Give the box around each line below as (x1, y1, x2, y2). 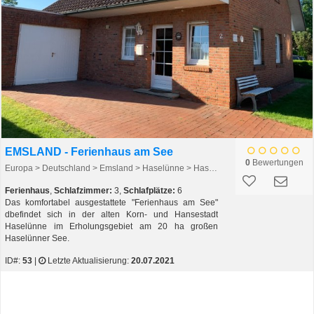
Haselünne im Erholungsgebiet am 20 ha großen (5, 221, 218, 231)
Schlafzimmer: (54, 186, 112, 196)
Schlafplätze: (123, 186, 175, 196)
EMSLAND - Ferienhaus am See (5, 146, 173, 158)
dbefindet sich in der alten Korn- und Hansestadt (5, 210, 218, 219)
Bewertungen (250, 158, 303, 168)
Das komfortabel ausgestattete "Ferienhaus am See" (5, 198, 218, 207)
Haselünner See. (5, 233, 69, 243)
